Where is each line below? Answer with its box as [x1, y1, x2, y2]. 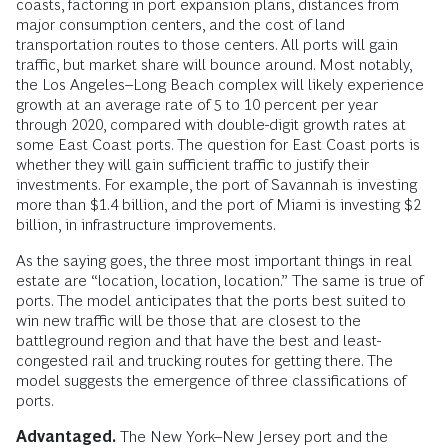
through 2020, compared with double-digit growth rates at [16, 115, 406, 133]
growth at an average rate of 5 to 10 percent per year [16, 95, 378, 113]
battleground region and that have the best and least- [16, 331, 381, 349]
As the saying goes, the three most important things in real [16, 251, 412, 269]
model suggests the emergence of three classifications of [16, 371, 406, 389]
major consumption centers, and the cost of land [16, 15, 345, 33]
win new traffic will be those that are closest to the [16, 311, 361, 329]
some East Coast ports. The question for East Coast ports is [16, 135, 420, 153]
